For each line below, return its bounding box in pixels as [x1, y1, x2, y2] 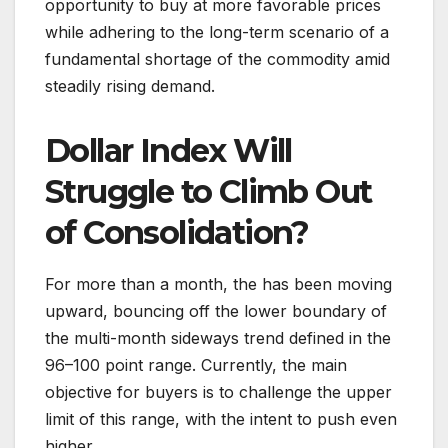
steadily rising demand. [45, 76, 215, 97]
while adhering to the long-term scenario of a [45, 22, 389, 43]
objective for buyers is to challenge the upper [45, 381, 392, 402]
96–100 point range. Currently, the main [45, 354, 347, 375]
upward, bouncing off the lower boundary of [45, 300, 387, 321]
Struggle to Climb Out [45, 172, 372, 212]
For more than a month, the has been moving [45, 273, 392, 294]
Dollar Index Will [45, 131, 292, 171]
